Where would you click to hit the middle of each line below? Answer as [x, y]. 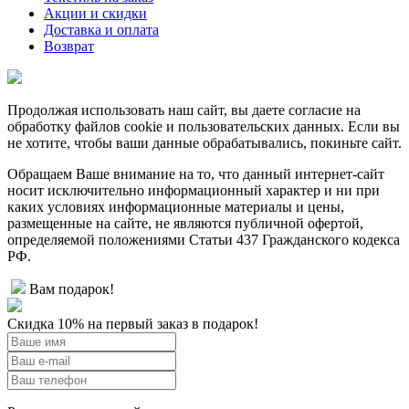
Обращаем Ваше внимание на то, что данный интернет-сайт [196, 173]
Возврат [69, 46]
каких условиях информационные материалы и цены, [176, 206]
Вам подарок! [72, 288]
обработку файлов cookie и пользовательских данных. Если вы [204, 126]
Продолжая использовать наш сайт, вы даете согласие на [184, 110]
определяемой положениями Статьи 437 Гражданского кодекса [204, 239]
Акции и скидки [95, 13]
